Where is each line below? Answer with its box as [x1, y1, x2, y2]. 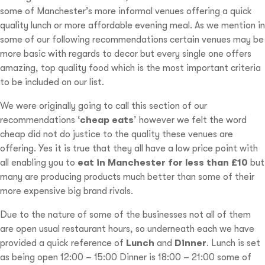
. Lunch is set [206, 238, 260, 249]
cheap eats [80, 115, 134, 125]
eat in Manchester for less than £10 [77, 157, 248, 168]
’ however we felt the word [134, 115, 247, 126]
